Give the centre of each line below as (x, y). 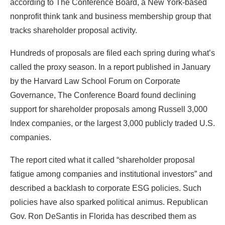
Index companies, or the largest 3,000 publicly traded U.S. (113, 123)
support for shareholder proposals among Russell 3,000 (109, 109)
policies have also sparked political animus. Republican (109, 202)
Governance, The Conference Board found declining (103, 95)
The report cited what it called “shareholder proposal (102, 160)
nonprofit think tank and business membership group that (110, 16)
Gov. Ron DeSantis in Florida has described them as (103, 216)
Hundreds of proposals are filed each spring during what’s (113, 53)
